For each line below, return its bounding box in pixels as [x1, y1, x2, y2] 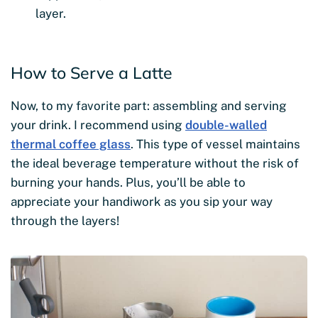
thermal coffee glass [11, 137, 131, 152]
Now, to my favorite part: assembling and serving [11, 99, 287, 114]
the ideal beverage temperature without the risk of [11, 156, 299, 171]
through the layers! [11, 214, 119, 229]
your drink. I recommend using [11, 118, 185, 133]
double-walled [185, 118, 267, 133]
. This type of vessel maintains [131, 137, 300, 152]
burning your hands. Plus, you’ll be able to [11, 175, 246, 190]
